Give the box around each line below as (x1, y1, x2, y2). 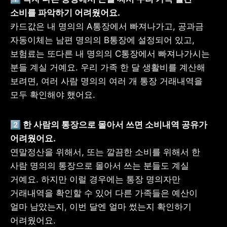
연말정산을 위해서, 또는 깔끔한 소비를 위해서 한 (10, 147, 200, 157)
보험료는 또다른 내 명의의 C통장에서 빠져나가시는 (10, 49, 210, 59)
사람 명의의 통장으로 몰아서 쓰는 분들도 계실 (10, 161, 189, 171)
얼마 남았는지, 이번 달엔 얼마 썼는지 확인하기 (10, 202, 192, 212)
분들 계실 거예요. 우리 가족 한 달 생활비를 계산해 (10, 62, 205, 72)
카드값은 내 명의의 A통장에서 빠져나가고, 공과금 (10, 21, 204, 31)
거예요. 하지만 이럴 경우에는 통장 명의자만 (10, 174, 180, 184)
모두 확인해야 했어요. (10, 90, 95, 100)
